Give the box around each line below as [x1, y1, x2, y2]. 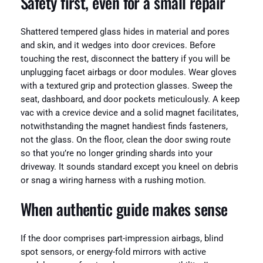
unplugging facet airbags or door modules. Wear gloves [20, 67, 237, 77]
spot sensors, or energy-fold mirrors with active [20, 247, 206, 257]
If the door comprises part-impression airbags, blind [20, 233, 223, 244]
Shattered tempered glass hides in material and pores [20, 26, 230, 37]
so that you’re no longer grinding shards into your [20, 148, 213, 159]
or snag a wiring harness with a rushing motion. [20, 175, 206, 186]
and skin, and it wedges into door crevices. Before [20, 40, 215, 50]
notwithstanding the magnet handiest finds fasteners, [20, 121, 228, 131]
